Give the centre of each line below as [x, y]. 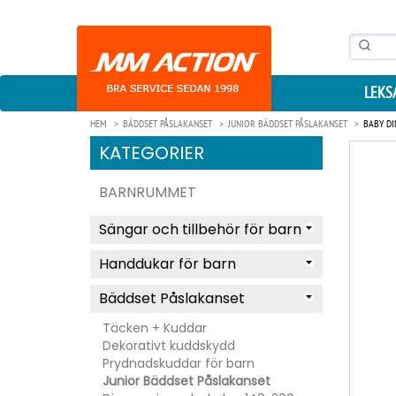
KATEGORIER [152, 153]
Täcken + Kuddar [155, 328]
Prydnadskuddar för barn [179, 363]
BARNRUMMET [148, 192]
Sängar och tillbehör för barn [200, 229]
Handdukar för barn [168, 264]
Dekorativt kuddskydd [169, 346]
